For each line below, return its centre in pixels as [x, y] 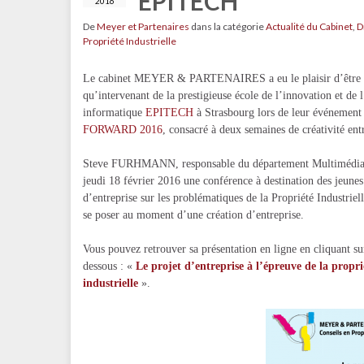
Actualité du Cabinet [309, 26]
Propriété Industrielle [130, 41]
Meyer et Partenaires [143, 26]
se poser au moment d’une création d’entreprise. [193, 215]
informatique [114, 113]
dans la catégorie [227, 26]
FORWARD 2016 [123, 130]
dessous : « [109, 266]
